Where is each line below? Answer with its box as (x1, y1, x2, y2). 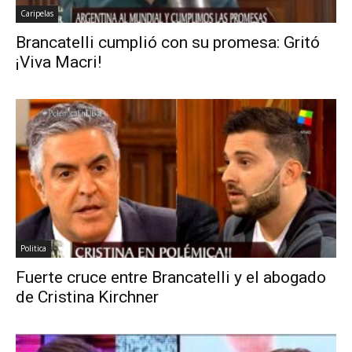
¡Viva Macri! (16, 53, 101, 72)
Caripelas (20, 8, 53, 20)
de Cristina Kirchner (16, 287, 159, 306)
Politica (20, 242, 46, 254)
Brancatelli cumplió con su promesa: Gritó (16, 33, 320, 53)
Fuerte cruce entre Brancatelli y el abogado (16, 267, 326, 287)
